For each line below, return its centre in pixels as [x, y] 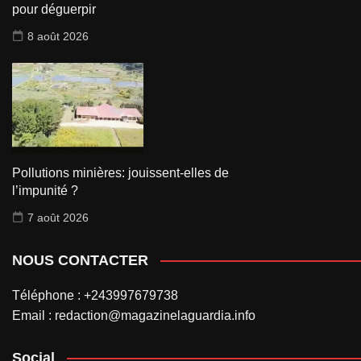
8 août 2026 [58, 37]
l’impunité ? [45, 190]
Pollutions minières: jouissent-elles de [120, 172]
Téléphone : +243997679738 [95, 295]
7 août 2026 [58, 217]
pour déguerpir [54, 10]
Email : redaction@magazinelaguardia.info [134, 315]
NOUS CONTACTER [80, 260]
